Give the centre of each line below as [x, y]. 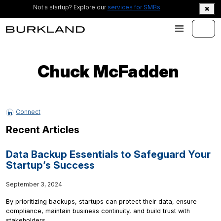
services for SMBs [134, 7]
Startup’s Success [50, 166]
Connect [28, 112]
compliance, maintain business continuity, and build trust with [98, 211]
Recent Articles [43, 130]
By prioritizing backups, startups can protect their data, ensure [101, 202]
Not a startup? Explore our [70, 7]
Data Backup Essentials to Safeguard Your [108, 155]
